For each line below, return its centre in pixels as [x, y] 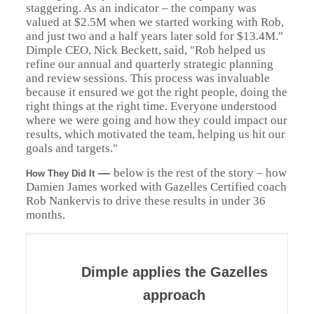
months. [45, 215]
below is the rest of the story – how [200, 173]
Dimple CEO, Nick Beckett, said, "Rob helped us [145, 50]
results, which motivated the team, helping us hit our [155, 134]
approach [175, 295]
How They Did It [60, 173]
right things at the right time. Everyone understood [151, 106]
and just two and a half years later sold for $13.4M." [154, 36]
